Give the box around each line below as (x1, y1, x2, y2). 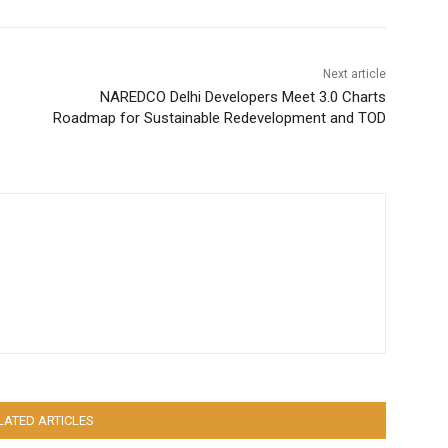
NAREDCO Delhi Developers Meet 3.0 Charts (99, 88, 386, 107)
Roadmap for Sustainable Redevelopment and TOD (52, 109, 386, 128)
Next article (322, 67, 386, 82)
